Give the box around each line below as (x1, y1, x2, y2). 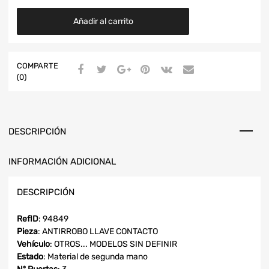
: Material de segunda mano (43, 252, 148, 262)
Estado (17, 252, 43, 262)
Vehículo (17, 239, 50, 250)
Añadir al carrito (73, 16, 133, 26)
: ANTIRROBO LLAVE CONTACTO (38, 226, 158, 237)
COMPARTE (17, 61, 58, 70)
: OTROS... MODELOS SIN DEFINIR (50, 239, 177, 250)
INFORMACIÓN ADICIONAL (8, 156, 116, 167)
